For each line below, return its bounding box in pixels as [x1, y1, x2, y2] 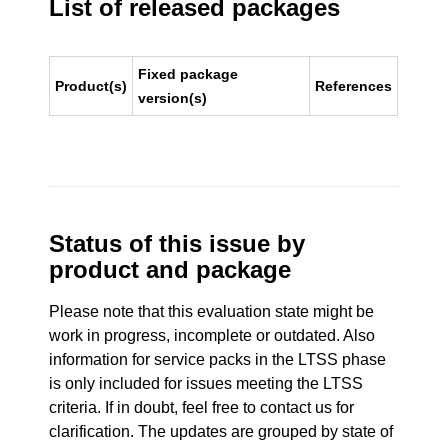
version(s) [138, 90, 208, 106]
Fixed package [138, 66, 239, 82]
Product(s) [55, 78, 128, 94]
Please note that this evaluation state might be [49, 303, 375, 320]
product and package [49, 256, 292, 283]
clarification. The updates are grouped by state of [49, 423, 394, 440]
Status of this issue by [49, 230, 306, 257]
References [315, 78, 393, 94]
